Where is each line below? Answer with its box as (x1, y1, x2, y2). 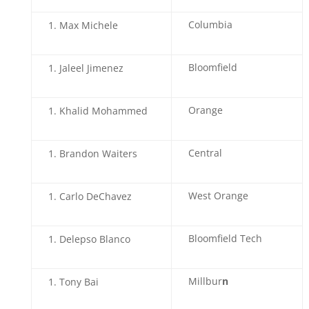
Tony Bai (59, 275, 99, 288)
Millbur (188, 275, 222, 288)
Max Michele (59, 19, 118, 32)
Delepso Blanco (59, 232, 130, 246)
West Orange (188, 189, 248, 202)
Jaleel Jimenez (59, 61, 123, 74)
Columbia (188, 18, 232, 31)
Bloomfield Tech (188, 232, 262, 245)
